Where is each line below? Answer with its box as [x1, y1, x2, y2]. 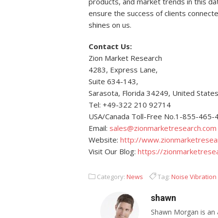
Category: [95, 172, 127, 181]
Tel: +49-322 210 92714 [89, 100, 171, 109]
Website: [89, 135, 120, 145]
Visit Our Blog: [89, 146, 138, 156]
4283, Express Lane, [89, 65, 158, 74]
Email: [89, 123, 109, 133]
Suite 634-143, [89, 76, 138, 86]
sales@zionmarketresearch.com [109, 123, 217, 133]
